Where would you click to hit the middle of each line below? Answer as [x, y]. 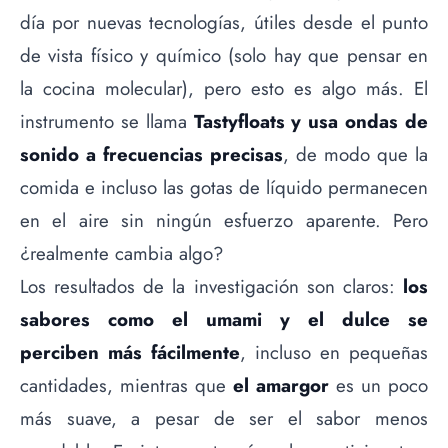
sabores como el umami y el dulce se [224, 320]
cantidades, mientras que [126, 386]
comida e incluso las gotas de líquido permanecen [224, 188]
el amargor [281, 386]
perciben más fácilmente [130, 353]
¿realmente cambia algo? [121, 254]
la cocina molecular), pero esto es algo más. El [224, 89]
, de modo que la [355, 155]
